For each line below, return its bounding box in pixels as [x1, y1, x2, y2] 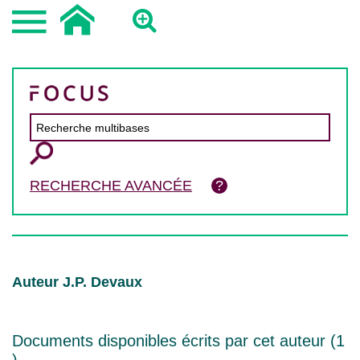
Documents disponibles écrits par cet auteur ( [12, 332, 336, 350]
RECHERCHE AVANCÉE [30, 178, 192, 194]
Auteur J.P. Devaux [12, 274, 142, 290]
